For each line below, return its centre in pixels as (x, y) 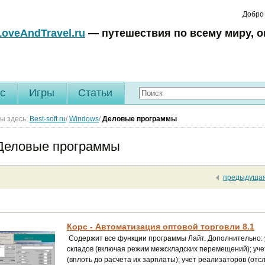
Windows (84, 119)
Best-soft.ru (48, 119)
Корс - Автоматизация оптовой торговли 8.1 (161, 227)
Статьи (95, 93)
